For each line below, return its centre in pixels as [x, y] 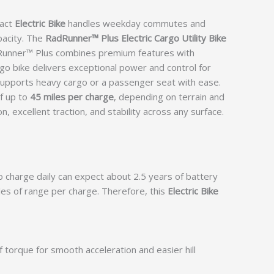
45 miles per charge [72, 96]
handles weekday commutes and [135, 23]
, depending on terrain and [169, 96]
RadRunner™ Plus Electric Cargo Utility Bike [136, 38]
